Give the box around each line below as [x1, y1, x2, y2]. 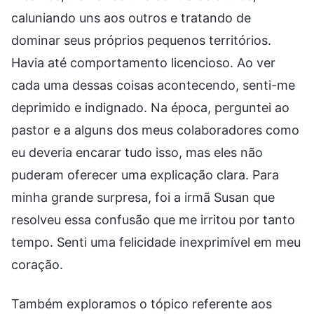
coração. [11, 257, 63, 272]
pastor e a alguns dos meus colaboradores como [11, 122, 299, 137]
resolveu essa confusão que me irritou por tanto [11, 212, 295, 227]
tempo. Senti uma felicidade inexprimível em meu [11, 234, 301, 250]
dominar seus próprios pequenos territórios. [11, 32, 271, 48]
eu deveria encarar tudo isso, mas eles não [11, 144, 263, 160]
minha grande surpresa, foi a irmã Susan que [11, 189, 275, 205]
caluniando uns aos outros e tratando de [11, 10, 251, 25]
